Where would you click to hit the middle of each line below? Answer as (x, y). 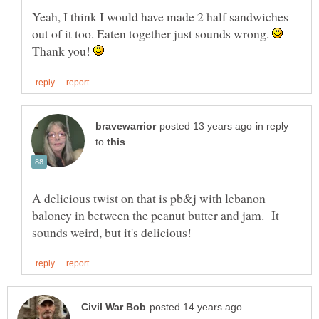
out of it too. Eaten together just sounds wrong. (152, 34)
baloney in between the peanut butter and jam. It (156, 215)
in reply (272, 126)
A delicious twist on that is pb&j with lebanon (149, 198)
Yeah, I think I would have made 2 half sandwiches (160, 17)
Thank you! (63, 51)
